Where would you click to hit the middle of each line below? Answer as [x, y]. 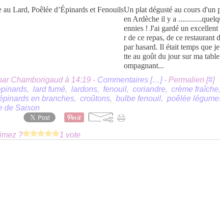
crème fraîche [195, 89]
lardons [84, 89]
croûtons [95, 98]
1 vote [70, 135]
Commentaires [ [125, 80]
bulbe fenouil [138, 98]
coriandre [149, 89]
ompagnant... [144, 66]
